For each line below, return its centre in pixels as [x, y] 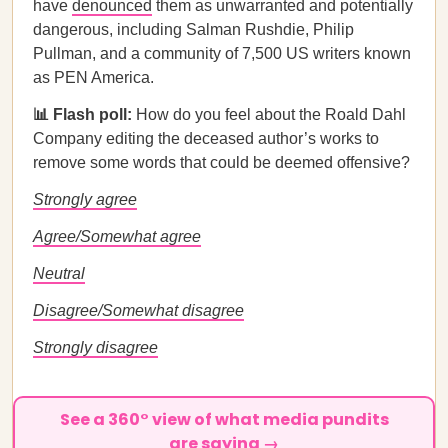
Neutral [59, 273]
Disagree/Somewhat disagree [138, 310]
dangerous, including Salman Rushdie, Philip [193, 29]
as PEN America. [93, 77]
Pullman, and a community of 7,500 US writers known [222, 53]
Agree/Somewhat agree [117, 236]
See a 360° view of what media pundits [224, 419]
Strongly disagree [95, 347]
